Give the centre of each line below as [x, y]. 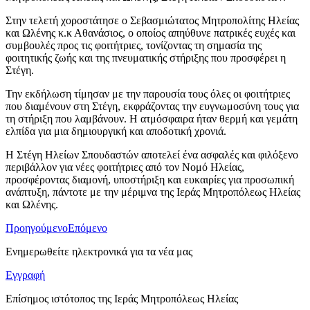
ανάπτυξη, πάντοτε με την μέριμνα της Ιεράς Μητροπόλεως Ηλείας [153, 192]
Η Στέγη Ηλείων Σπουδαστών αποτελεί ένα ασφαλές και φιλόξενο [152, 155]
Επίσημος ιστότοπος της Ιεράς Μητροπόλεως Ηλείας [122, 299]
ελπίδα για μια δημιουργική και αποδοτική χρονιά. [116, 131]
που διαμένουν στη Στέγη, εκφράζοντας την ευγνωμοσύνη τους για [152, 107]
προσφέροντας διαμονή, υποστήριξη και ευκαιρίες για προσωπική [150, 180]
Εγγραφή [25, 275]
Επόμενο [88, 228]
